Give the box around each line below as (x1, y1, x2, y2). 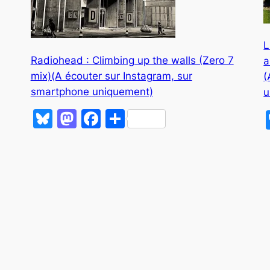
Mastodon (76, 107, 168, 131)
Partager (124, 107, 204, 131)
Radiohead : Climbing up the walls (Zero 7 (30, 54, 234, 66)
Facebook (100, 107, 190, 131)
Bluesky (52, 107, 124, 131)
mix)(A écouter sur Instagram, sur (30, 69, 192, 82)
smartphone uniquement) (30, 85, 153, 98)
